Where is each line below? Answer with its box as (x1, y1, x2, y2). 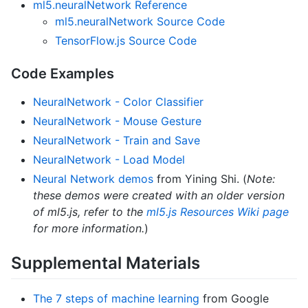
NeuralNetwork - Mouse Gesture (33, 113, 201, 128)
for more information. (33, 221, 144, 235)
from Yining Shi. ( (153, 171, 247, 186)
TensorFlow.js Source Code (55, 33, 197, 47)
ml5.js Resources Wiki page (146, 204, 289, 219)
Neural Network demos (33, 171, 153, 186)
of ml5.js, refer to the (33, 204, 146, 219)
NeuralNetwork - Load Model (33, 152, 185, 166)
